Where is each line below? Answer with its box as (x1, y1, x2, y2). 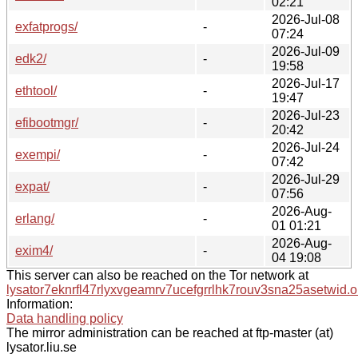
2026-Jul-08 (272, 12, 340, 26)
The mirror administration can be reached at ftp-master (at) (6, 325, 333, 340)
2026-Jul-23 (272, 108, 340, 122)
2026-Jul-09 (272, 44, 340, 58)
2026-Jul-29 (272, 172, 340, 186)
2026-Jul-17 (272, 76, 340, 90)
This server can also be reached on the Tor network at (6, 268, 308, 282)
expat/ (15, 179, 50, 193)
